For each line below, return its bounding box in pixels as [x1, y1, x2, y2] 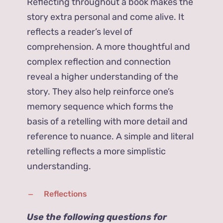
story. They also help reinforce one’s [27, 86, 174, 97]
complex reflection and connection [27, 56, 171, 67]
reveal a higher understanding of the [27, 71, 179, 82]
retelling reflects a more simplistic [27, 145, 166, 157]
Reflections [44, 189, 88, 199]
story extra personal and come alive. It [27, 11, 185, 22]
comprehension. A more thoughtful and [27, 41, 191, 52]
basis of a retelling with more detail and [27, 115, 188, 127]
